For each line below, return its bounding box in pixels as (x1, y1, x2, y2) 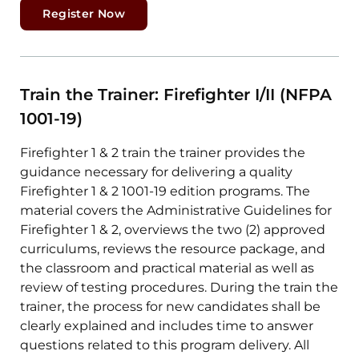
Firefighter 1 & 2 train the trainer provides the (20, 145, 306, 161)
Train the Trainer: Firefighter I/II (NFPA (20, 85, 333, 105)
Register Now (42, 6, 126, 22)
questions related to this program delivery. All (20, 337, 310, 353)
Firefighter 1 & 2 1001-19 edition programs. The (20, 184, 311, 200)
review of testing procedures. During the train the (20, 280, 339, 296)
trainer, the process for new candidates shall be (20, 299, 321, 315)
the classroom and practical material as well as (20, 260, 315, 276)
